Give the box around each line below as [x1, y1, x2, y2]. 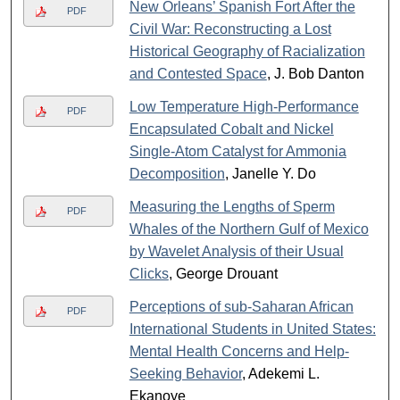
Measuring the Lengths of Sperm [129, 199, 335, 215]
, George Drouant [168, 266, 278, 282]
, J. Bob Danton [266, 66, 364, 82]
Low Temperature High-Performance [129, 99, 359, 115]
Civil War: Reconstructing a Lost [129, 21, 331, 37]
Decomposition [129, 166, 225, 182]
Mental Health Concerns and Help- [129, 344, 349, 360]
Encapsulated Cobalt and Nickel [129, 121, 334, 137]
